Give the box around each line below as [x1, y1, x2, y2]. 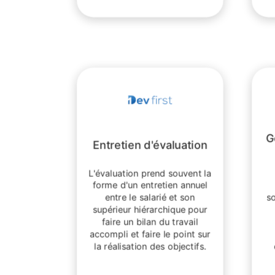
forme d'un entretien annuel [92, 179, 208, 191]
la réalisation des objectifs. [94, 240, 206, 252]
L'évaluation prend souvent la [88, 167, 212, 179]
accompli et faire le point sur [90, 228, 211, 239]
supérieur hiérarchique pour [92, 204, 208, 215]
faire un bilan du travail [102, 216, 198, 228]
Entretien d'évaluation [93, 138, 207, 152]
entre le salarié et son [105, 192, 195, 203]
